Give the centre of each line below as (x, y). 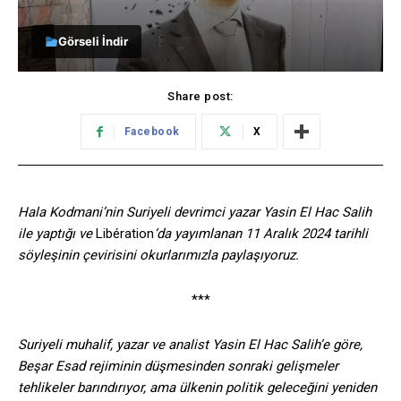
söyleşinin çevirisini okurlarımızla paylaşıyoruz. (158, 256)
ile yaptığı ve (57, 234)
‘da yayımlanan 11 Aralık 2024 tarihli (261, 234)
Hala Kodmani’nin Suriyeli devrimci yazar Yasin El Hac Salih (195, 213)
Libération (125, 234)
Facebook (152, 132)
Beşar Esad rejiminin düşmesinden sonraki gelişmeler (178, 367)
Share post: (200, 97)
